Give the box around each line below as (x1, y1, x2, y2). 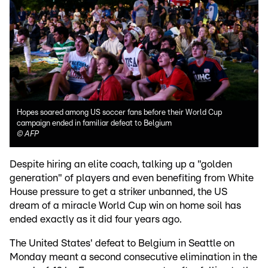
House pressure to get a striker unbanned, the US (10, 187, 227, 197)
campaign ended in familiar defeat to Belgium (17, 120, 172, 128)
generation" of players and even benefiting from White (10, 173, 254, 184)
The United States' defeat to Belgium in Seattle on (10, 238, 234, 249)
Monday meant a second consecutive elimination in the (10, 252, 257, 263)
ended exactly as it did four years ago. (10, 214, 182, 225)
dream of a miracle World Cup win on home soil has (10, 200, 241, 211)
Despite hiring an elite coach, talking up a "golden (10, 159, 232, 170)
